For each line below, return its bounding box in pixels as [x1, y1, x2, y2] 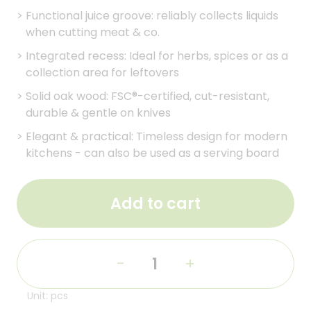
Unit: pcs [27, 289, 68, 303]
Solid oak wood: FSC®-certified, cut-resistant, [26, 88, 269, 104]
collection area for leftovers [26, 65, 179, 81]
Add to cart [110, 192, 201, 215]
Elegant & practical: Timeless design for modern [26, 128, 287, 144]
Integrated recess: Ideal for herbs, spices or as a [26, 48, 288, 64]
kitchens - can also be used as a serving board [26, 145, 279, 161]
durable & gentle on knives [26, 105, 171, 121]
